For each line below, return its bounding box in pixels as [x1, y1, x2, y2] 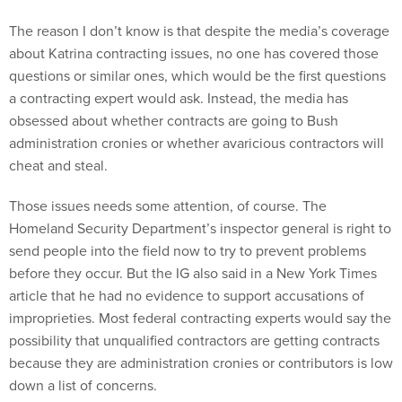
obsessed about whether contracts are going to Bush [9, 109, 338, 131]
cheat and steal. [9, 154, 108, 176]
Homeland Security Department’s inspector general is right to [9, 217, 391, 239]
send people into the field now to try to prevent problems [9, 240, 366, 261]
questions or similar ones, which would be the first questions [9, 65, 386, 86]
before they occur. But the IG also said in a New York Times [9, 262, 377, 284]
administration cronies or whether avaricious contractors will [9, 132, 384, 153]
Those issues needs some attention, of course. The [9, 195, 327, 216]
